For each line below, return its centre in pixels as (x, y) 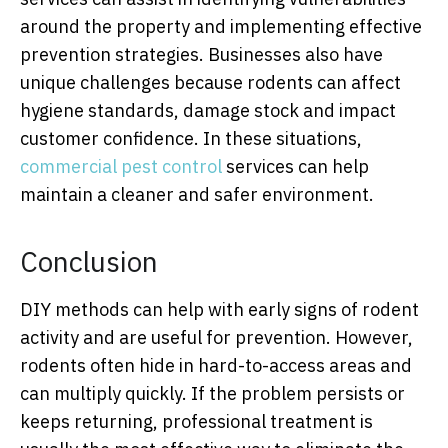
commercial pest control (121, 167)
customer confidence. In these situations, (191, 139)
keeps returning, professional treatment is (196, 422)
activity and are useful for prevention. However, (216, 338)
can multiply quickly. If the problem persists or (212, 394)
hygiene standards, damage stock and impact (208, 111)
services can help (295, 167)
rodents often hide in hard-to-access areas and (216, 366)
